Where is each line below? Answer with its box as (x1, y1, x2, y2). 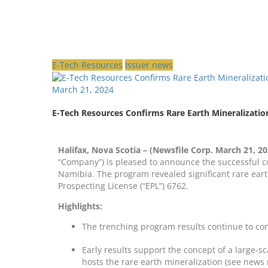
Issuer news (125, 59, 173, 71)
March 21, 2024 (52, 84, 114, 96)
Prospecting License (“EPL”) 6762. (58, 180, 188, 192)
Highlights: (58, 200, 105, 212)
